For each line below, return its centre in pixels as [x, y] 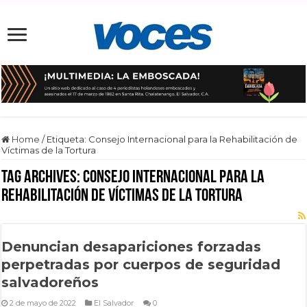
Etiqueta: [68, 139]
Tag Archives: [42, 177]
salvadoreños [50, 282]
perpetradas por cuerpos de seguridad [141, 264]
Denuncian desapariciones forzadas [132, 246]
